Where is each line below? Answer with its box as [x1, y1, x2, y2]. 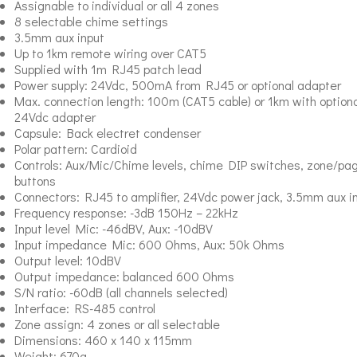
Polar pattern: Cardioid [14, 140, 137, 158]
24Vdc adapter [14, 108, 96, 126]
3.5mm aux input [14, 29, 104, 46]
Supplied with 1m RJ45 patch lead [14, 61, 202, 78]
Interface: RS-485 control [14, 300, 155, 317]
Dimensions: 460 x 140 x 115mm [14, 331, 192, 349]
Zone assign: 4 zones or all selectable [14, 316, 220, 333]
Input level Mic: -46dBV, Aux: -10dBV [14, 220, 213, 237]
